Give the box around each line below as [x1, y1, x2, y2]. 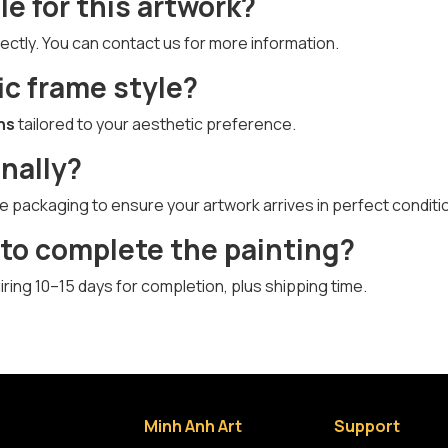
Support [334, 415, 400, 437]
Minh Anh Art [144, 415, 242, 437]
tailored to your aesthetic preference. [15, 113, 296, 135]
